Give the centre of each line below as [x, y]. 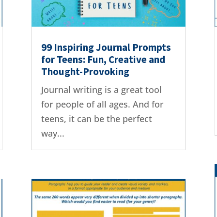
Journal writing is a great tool [101, 90]
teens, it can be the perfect [96, 119]
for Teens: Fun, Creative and [103, 60]
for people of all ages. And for [102, 104]
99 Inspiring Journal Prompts [106, 47]
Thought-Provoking [85, 72]
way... [53, 133]
